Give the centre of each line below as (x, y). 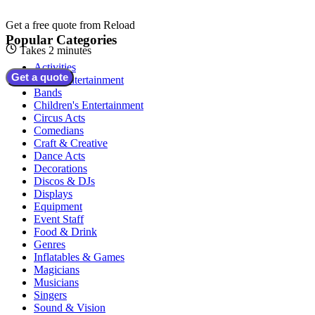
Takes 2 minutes (56, 51)
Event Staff (59, 219)
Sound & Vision (70, 307)
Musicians (56, 282)
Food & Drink (65, 231)
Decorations (60, 168)
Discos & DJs (64, 181)
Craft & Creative (71, 143)
